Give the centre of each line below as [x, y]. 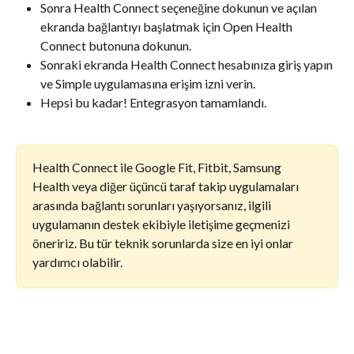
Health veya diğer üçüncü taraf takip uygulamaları [167, 186]
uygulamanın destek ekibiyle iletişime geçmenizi [162, 224]
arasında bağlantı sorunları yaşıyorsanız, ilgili [153, 205]
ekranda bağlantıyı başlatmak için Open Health [168, 27]
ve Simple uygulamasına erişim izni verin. [148, 84]
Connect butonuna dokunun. [116, 46]
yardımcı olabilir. [77, 262]
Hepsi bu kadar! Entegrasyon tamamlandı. [153, 103]
